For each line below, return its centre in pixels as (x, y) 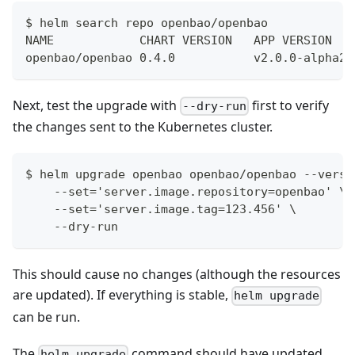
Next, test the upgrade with (96, 106)
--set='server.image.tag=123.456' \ (161, 210)
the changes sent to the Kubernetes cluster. (143, 127)
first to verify (289, 106)
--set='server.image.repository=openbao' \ (186, 192)
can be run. (46, 317)
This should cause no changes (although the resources (177, 275)
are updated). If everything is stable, (122, 295)
